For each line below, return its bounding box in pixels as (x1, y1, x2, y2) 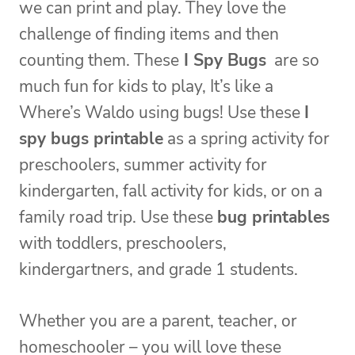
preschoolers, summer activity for (19, 154, 267, 177)
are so (266, 49, 319, 72)
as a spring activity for (163, 128, 330, 151)
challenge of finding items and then (19, 23, 279, 46)
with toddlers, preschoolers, (19, 232, 227, 255)
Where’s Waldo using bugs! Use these (19, 101, 304, 124)
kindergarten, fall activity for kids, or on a (19, 180, 323, 203)
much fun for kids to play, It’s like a (19, 75, 273, 98)
